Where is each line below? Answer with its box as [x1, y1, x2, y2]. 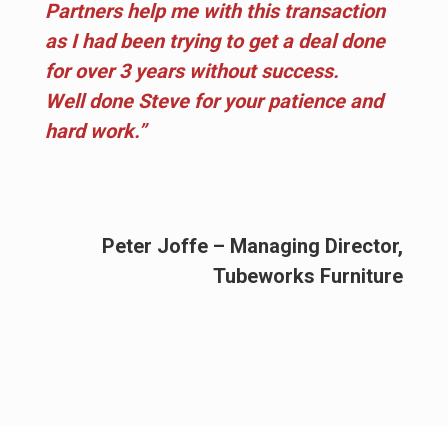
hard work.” [45, 118, 146, 143]
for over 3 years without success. [45, 58, 339, 83]
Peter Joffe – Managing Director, [102, 233, 403, 258]
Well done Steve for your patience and [45, 88, 383, 113]
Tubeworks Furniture [213, 263, 403, 288]
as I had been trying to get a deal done [45, 28, 385, 53]
